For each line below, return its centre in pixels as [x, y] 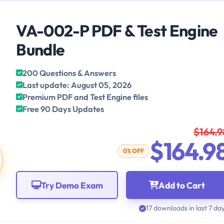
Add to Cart [182, 185]
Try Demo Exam [72, 185]
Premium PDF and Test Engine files [85, 97]
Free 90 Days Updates [63, 109]
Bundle [40, 50]
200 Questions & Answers [69, 73]
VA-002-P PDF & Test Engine [117, 31]
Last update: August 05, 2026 [77, 85]
